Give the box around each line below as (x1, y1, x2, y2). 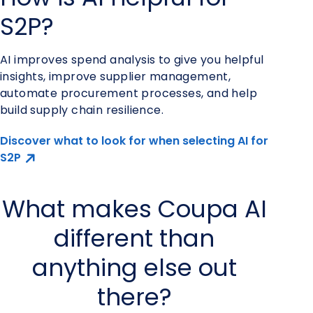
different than (54, 221, 214, 255)
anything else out (31, 250, 237, 284)
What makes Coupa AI (1, 191, 267, 226)
